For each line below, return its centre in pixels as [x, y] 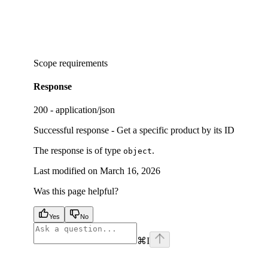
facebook [50, 252]
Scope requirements [71, 63]
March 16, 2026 [130, 171]
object [138, 151]
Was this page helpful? [76, 191]
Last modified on [66, 171]
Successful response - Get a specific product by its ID [134, 130]
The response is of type [78, 151]
